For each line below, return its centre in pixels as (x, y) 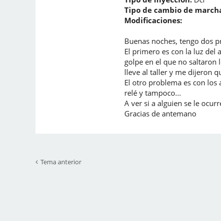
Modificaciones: (153, 20)
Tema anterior (61, 162)
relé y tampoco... (153, 93)
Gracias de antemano (160, 113)
